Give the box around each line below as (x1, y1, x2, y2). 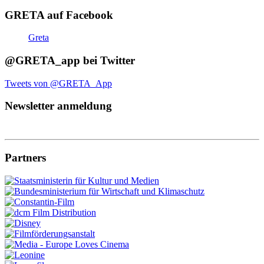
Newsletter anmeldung (5, 100, 112, 113)
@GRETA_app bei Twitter (5, 54, 135, 67)
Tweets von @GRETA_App (5, 78, 112, 88)
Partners (5, 151, 46, 164)
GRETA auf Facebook (5, 8, 113, 21)
